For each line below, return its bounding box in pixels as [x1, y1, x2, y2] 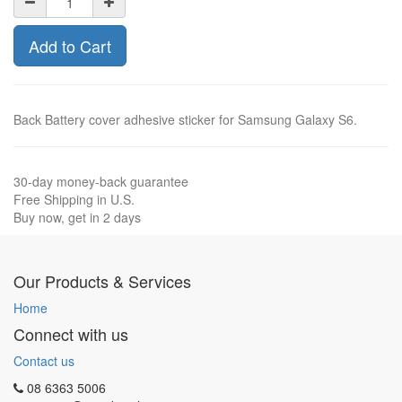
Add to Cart [29, 34, 111, 57]
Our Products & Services [13, 269, 191, 293]
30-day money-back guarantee [13, 172, 188, 190]
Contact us [13, 352, 74, 370]
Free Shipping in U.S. [13, 190, 135, 208]
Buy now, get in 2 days [13, 208, 141, 226]
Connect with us [13, 322, 128, 345]
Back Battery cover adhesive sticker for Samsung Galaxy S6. [13, 110, 357, 128]
